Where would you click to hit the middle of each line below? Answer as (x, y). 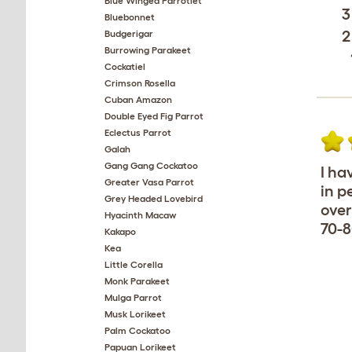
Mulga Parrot (133, 297)
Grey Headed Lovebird (154, 198)
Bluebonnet (130, 17)
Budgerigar (129, 33)
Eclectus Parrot (138, 132)
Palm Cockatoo (137, 330)
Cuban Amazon (138, 99)
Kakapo (120, 231)
